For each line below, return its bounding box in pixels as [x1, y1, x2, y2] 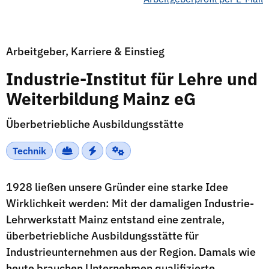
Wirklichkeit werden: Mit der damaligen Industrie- [6, 196, 254, 210]
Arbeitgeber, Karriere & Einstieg [6, 44, 165, 58]
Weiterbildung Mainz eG [6, 88, 196, 110]
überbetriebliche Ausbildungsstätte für [6, 229, 199, 243]
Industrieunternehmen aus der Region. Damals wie [6, 245, 256, 259]
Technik [13, 145, 46, 157]
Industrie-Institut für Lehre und [6, 68, 258, 90]
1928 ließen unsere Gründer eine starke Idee [6, 180, 228, 194]
